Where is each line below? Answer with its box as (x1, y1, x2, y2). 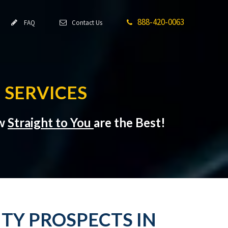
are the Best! (94, 115, 165, 130)
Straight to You (8, 115, 94, 130)
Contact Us (69, 18, 102, 27)
